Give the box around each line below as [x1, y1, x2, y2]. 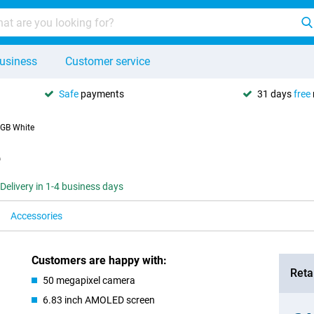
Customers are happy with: [32, 254, 168, 267]
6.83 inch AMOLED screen [43, 294, 156, 306]
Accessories [11, 210, 62, 221]
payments [78, 88, 124, 100]
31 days [257, 88, 294, 100]
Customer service [65, 55, 150, 68]
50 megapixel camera [43, 275, 136, 286]
